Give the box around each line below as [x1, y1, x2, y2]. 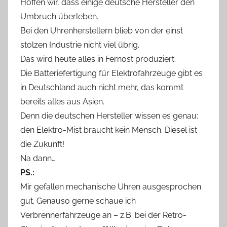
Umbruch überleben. [20, 11, 98, 21]
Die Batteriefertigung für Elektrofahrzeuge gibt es [20, 68, 203, 78]
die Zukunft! [20, 139, 64, 149]
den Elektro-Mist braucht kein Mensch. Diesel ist [20, 125, 197, 135]
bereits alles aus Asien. [20, 96, 104, 106]
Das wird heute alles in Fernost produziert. [20, 54, 176, 64]
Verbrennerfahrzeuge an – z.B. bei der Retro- [20, 210, 186, 220]
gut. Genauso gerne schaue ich [20, 196, 136, 206]
